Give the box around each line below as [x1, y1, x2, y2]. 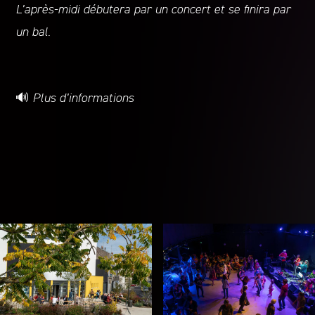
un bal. [15, 26, 51, 39]
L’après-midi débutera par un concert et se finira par [15, 4, 291, 17]
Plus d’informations [32, 92, 134, 105]
